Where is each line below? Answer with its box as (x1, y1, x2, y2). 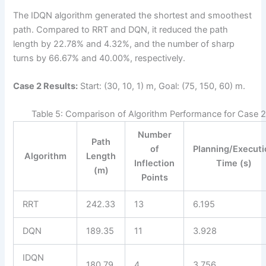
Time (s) (216, 158, 252, 169)
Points (141, 172, 168, 183)
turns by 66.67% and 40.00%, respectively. (13, 52, 186, 64)
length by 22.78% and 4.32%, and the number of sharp (13, 38, 235, 49)
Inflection (134, 158, 175, 169)
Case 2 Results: (13, 81, 78, 92)
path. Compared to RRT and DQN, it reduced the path (13, 24, 229, 35)
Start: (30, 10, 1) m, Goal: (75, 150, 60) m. (78, 81, 246, 92)
